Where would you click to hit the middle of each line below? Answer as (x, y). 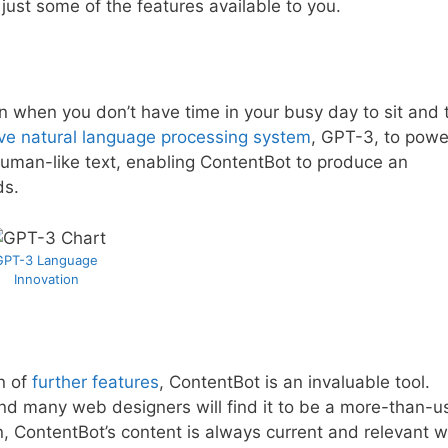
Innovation (46, 278)
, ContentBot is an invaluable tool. (294, 382)
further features (95, 382)
